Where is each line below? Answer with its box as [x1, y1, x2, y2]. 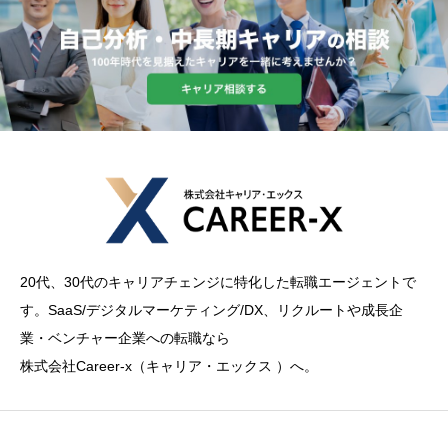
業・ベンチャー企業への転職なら [20, 329, 230, 346]
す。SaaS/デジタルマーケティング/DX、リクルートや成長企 [20, 301, 403, 318]
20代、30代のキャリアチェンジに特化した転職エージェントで [20, 273, 416, 290]
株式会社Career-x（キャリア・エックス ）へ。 [20, 357, 318, 374]
